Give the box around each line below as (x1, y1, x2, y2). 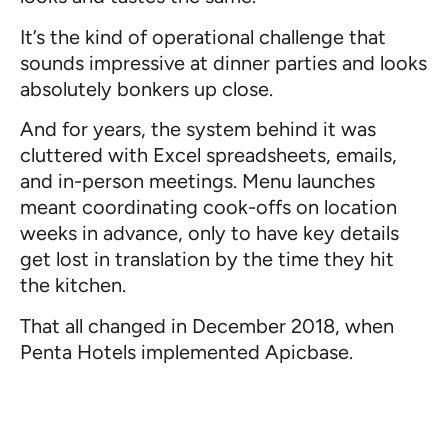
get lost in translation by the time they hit (20, 247, 394, 272)
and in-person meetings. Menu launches (20, 169, 375, 194)
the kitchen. (20, 273, 126, 298)
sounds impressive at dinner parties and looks (20, 50, 427, 75)
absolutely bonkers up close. (20, 76, 273, 101)
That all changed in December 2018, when (20, 313, 394, 338)
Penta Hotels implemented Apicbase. (20, 339, 353, 364)
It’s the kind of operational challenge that (20, 24, 386, 49)
